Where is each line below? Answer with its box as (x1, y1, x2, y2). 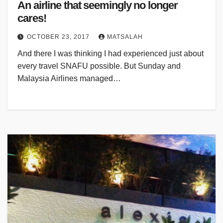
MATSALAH (107, 33, 143, 41)
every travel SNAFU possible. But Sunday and (17, 62, 181, 71)
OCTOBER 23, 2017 (27, 33, 92, 41)
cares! (17, 12, 46, 25)
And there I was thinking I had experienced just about (17, 49, 204, 58)
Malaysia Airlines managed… (17, 74, 121, 83)
